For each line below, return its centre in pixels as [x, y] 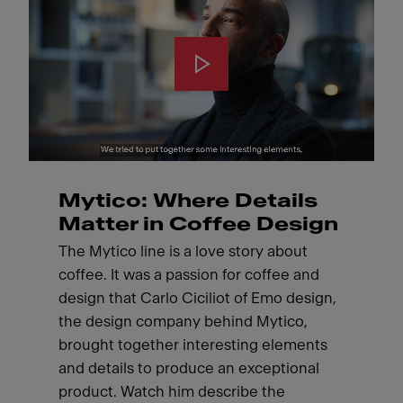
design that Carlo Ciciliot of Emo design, [197, 298]
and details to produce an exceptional [188, 368]
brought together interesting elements [193, 345]
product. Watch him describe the [171, 391]
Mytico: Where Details [188, 201]
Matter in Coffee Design [198, 224]
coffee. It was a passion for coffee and [188, 274]
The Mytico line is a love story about [183, 251]
